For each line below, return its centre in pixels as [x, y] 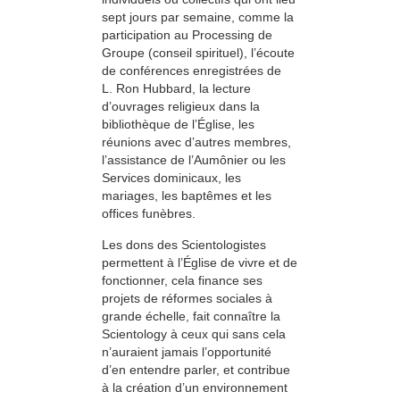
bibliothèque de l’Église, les [178, 125]
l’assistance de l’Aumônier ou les [194, 160]
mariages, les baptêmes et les [187, 196]
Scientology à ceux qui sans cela [194, 333]
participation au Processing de [187, 35]
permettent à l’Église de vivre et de [200, 262]
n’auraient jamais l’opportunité [187, 351]
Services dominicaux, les [171, 178]
